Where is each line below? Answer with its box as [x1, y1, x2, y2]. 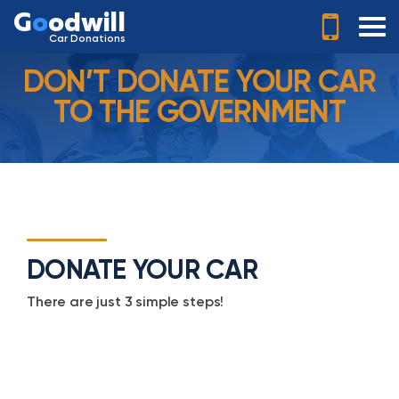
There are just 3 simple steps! [27, 293, 224, 310]
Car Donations [49, 31, 126, 45]
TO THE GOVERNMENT [53, 94, 346, 130]
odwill [48, 10, 126, 37]
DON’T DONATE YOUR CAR [23, 63, 376, 100]
